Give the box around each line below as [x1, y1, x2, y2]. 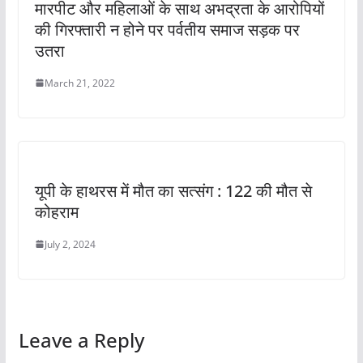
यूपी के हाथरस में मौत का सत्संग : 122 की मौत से [34, 179, 312, 202]
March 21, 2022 [44, 75, 115, 90]
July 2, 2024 [44, 237, 96, 251]
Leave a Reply [18, 326, 144, 353]
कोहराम [34, 200, 79, 223]
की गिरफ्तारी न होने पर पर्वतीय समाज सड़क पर [34, 18, 300, 41]
